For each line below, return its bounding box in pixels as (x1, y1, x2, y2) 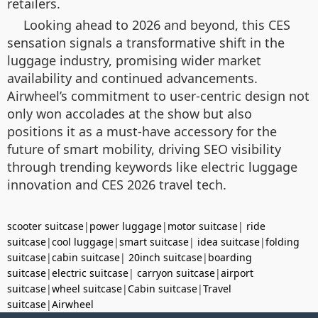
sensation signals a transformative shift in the (7, 33, 285, 51)
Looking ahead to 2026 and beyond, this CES (23, 16, 290, 33)
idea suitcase (197, 234, 260, 248)
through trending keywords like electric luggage (7, 158, 297, 175)
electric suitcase (52, 265, 128, 280)
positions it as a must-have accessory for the (7, 122, 277, 140)
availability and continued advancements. (7, 69, 258, 87)
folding (265, 234, 300, 248)
